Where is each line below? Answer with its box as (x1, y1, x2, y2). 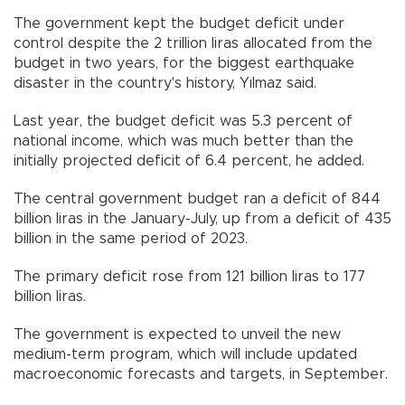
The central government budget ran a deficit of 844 (14, 192, 381, 207)
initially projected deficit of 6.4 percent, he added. (14, 154, 364, 169)
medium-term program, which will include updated (14, 347, 357, 363)
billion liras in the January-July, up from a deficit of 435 (14, 212, 391, 227)
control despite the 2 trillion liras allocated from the (14, 36, 372, 52)
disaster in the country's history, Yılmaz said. (14, 76, 316, 91)
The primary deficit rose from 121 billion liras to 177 (14, 269, 365, 285)
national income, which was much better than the (14, 134, 353, 149)
